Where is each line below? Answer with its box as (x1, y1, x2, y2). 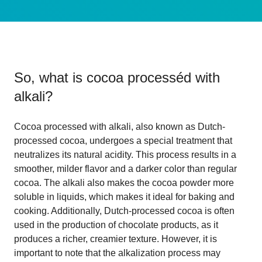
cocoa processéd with (87, 69, 220, 85)
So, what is (14, 69, 87, 85)
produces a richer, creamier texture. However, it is (14, 233, 217, 244)
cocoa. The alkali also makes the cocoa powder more (14, 177, 234, 188)
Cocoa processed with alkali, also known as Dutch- (14, 121, 225, 132)
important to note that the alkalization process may (14, 247, 220, 258)
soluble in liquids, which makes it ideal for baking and (14, 191, 235, 202)
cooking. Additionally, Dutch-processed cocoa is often (14, 205, 235, 216)
